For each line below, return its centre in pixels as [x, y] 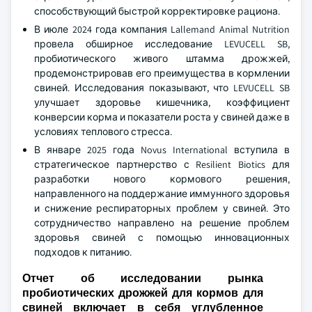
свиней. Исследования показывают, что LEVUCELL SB [162, 88]
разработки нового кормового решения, [162, 179]
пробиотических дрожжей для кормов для [143, 293]
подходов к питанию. [83, 252]
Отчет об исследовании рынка [143, 278]
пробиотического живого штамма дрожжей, [162, 58]
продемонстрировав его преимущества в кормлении [162, 73]
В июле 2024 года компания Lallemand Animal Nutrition [162, 29]
